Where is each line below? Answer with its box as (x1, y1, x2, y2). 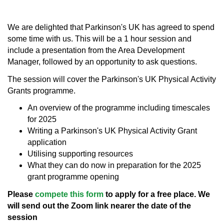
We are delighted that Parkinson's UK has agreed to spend (7, 23, 214, 32)
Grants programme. (7, 86, 77, 95)
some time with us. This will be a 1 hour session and (7, 34, 191, 43)
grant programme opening (27, 172, 119, 181)
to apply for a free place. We (103, 189, 210, 198)
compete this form (35, 189, 103, 198)
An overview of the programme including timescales (27, 103, 210, 112)
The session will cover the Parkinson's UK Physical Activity (7, 74, 216, 83)
